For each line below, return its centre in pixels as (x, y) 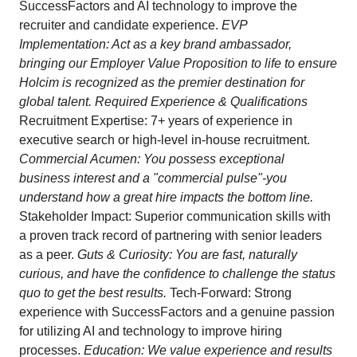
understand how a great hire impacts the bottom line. (166, 197)
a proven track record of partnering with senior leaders (171, 235)
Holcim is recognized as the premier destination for (162, 82)
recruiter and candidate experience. (120, 25)
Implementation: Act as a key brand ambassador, (155, 44)
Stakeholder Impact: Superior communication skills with (175, 216)
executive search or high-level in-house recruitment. (165, 140)
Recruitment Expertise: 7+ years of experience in (156, 121)
